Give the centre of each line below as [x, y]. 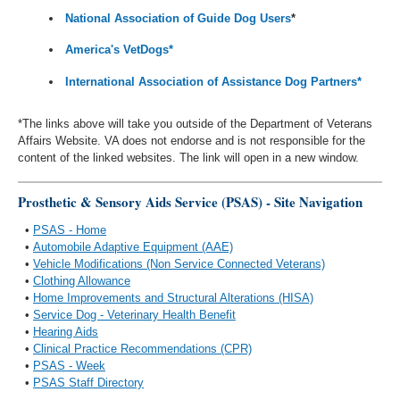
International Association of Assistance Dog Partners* [214, 81]
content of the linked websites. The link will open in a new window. [188, 158]
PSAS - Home [70, 229]
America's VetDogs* [120, 50]
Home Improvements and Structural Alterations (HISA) [173, 297]
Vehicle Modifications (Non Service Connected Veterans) [179, 263]
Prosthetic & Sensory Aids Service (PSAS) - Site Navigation [190, 201]
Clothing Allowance [82, 280]
